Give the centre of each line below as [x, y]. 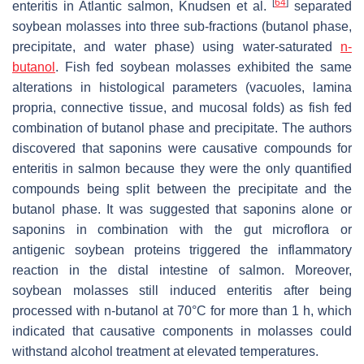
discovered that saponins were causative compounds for [182, 148]
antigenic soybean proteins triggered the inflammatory [182, 249]
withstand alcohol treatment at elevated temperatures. [165, 351]
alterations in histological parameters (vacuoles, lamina [182, 87]
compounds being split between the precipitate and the [182, 188]
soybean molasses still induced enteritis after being [182, 290]
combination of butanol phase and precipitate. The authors [182, 128]
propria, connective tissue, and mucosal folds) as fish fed [182, 107]
